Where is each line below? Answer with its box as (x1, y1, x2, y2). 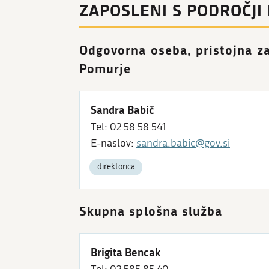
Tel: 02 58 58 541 (91, 121, 166, 134)
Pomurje (79, 59, 131, 78)
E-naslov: (91, 137, 136, 150)
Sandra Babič (91, 102, 154, 118)
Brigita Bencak (91, 244, 161, 260)
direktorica (97, 162, 135, 172)
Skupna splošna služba (79, 201, 223, 220)
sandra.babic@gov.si (136, 137, 230, 150)
